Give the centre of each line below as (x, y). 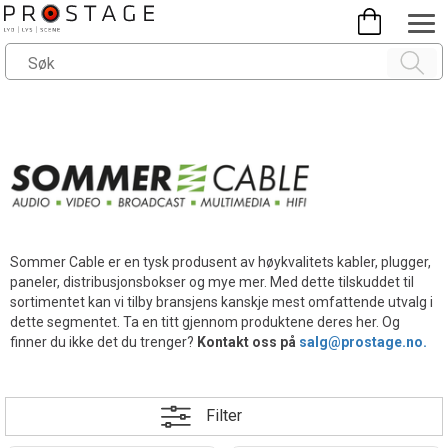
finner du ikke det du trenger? (103, 341)
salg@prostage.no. (363, 341)
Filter (224, 416)
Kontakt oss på (248, 341)
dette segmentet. (66, 321)
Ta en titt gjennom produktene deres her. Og (261, 321)
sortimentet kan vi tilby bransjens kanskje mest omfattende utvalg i (221, 301)
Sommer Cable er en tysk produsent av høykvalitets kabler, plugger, (220, 261)
